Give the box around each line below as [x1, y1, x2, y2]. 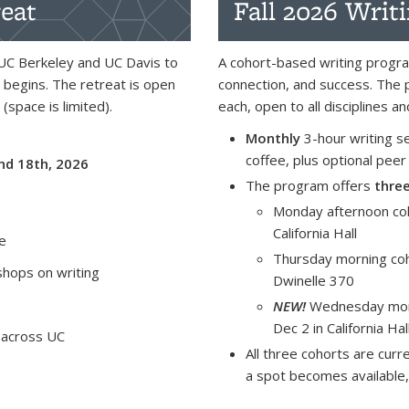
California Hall [273, 224, 357, 242]
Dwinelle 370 [273, 271, 354, 289]
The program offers [246, 176, 374, 194]
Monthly [246, 129, 300, 147]
